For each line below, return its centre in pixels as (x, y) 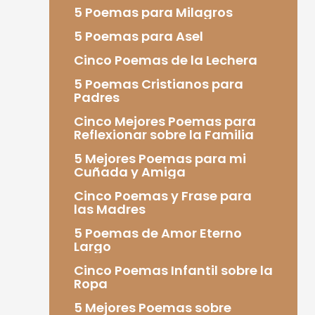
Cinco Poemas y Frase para (162, 195)
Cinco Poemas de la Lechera (165, 60)
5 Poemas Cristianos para (158, 84)
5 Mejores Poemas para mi (160, 158)
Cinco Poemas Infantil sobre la (173, 270)
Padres (96, 97)
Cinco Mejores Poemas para (165, 121)
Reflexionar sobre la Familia (163, 134)
